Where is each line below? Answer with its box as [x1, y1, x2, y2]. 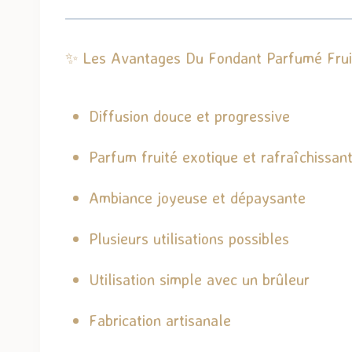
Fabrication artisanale [89, 310, 231, 330]
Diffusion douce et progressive [89, 105, 290, 126]
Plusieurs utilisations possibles [89, 228, 289, 248]
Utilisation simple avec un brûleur [89, 269, 310, 289]
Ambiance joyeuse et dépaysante [89, 187, 306, 207]
